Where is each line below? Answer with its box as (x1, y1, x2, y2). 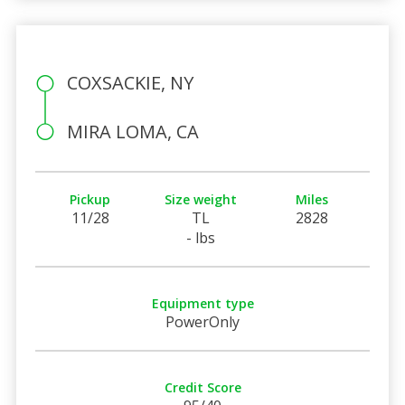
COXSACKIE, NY (66, 70, 193, 95)
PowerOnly (165, 311, 240, 332)
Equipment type (151, 294, 254, 312)
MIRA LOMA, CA (66, 118, 199, 144)
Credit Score (164, 378, 241, 396)
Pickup (70, 190, 111, 208)
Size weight (165, 190, 238, 208)
